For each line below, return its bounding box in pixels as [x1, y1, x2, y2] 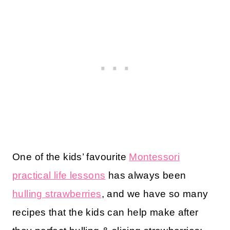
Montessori [129, 151, 180, 163]
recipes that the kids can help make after [12, 207, 199, 218]
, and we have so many [101, 188, 208, 200]
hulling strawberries [12, 188, 102, 200]
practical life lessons [12, 170, 106, 181]
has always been [105, 170, 186, 181]
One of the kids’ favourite [12, 151, 129, 163]
